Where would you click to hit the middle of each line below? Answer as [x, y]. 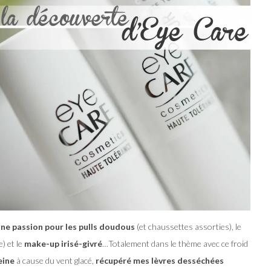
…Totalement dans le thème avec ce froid [175, 244]
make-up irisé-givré [63, 244]
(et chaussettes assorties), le [188, 227]
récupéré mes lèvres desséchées [160, 261]
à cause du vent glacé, [55, 261]
